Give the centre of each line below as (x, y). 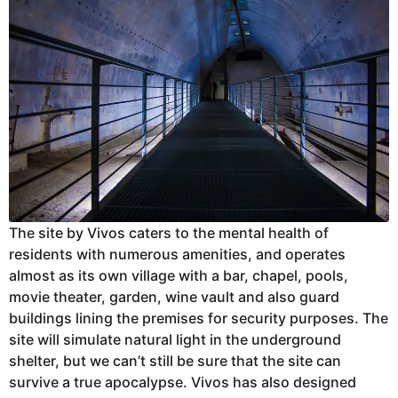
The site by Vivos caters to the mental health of (169, 232)
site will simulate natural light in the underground (175, 339)
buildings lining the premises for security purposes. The (199, 318)
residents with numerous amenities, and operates (177, 254)
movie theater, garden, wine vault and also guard (174, 296)
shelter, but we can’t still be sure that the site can (175, 360)
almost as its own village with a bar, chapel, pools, (179, 275)
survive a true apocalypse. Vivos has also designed (183, 382)
